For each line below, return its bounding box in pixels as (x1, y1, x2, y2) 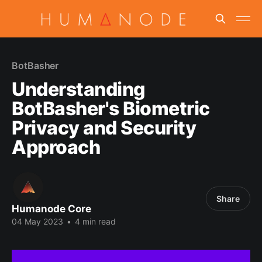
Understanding (12, 78, 146, 101)
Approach (12, 136, 101, 158)
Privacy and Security (12, 116, 196, 139)
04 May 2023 (12, 216, 63, 226)
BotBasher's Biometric (12, 97, 210, 120)
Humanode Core (12, 203, 91, 215)
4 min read (73, 216, 116, 226)
